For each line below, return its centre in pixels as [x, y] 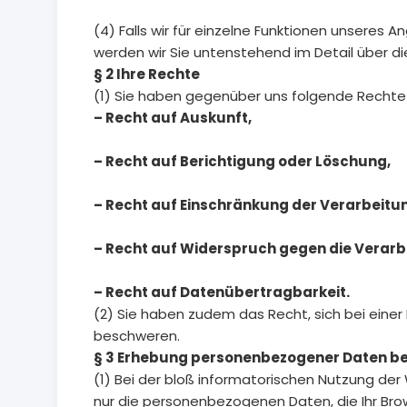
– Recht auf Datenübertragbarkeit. [222, 293]
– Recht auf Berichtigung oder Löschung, [242, 162]
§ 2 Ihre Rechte [147, 74]
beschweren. [137, 336]
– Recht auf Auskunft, [173, 118]
